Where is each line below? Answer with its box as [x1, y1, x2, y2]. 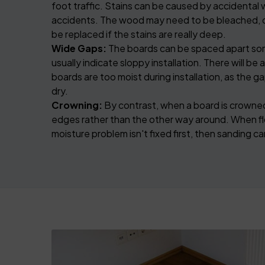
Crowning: [51, 99, 102, 111]
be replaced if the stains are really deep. [51, 28, 226, 40]
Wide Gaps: [51, 42, 106, 54]
